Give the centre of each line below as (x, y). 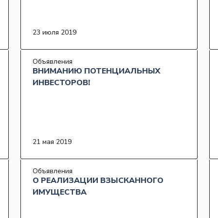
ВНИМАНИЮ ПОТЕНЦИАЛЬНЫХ (96, 71)
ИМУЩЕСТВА (60, 192)
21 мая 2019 (52, 142)
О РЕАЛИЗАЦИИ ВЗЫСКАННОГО (98, 181)
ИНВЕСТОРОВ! (61, 83)
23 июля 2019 (54, 33)
